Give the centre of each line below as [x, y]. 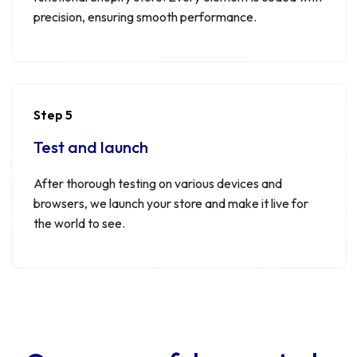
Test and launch [90, 147]
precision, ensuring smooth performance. [145, 17]
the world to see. [79, 223]
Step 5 [53, 115]
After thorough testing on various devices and [157, 183]
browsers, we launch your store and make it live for [171, 203]
